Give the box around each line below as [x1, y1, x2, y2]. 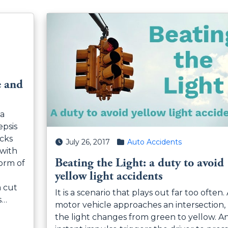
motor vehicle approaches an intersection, [54, 200, 225, 210]
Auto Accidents [127, 137, 182, 147]
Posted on [54, 137, 92, 147]
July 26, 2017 [66, 137, 110, 147]
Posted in [116, 137, 150, 147]
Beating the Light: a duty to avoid [54, 155, 224, 171]
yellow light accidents [54, 168, 163, 184]
